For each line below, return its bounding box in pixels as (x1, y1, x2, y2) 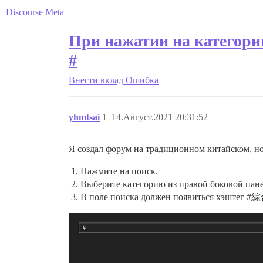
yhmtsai (69, 112, 100, 122)
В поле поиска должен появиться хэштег (80, 192, 247, 202)
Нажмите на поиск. (80, 166, 158, 176)
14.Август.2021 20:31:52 (112, 112, 208, 122)
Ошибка (126, 75, 159, 85)
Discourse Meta (6, 7, 64, 17)
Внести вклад (69, 75, 123, 85)
